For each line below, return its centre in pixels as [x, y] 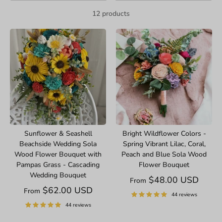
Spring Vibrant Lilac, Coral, [164, 144]
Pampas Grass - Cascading [58, 165]
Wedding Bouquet [58, 175]
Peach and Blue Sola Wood [164, 154]
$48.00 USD [173, 180]
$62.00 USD [67, 190]
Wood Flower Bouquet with [58, 154]
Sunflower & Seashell [58, 133]
